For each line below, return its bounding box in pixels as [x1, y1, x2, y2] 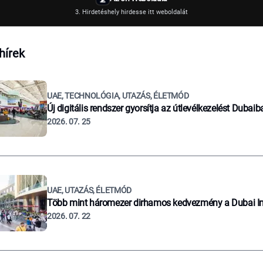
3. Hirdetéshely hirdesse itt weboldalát [75, 8, 188, 16]
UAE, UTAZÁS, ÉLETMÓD [47, 186, 131, 195]
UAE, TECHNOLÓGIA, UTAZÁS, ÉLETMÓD [47, 91, 189, 100]
